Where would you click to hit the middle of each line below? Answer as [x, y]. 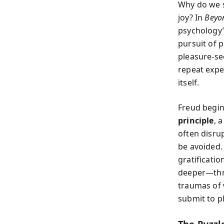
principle [196, 120]
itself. [189, 82]
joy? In [191, 17]
